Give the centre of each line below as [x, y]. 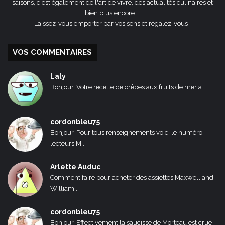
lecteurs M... [68, 144]
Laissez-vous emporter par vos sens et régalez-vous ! [113, 24]
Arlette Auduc [75, 167]
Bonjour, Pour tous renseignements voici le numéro [126, 133]
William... [65, 189]
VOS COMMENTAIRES [52, 52]
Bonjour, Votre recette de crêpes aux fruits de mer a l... [130, 87]
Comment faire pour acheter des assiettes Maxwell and [132, 178]
